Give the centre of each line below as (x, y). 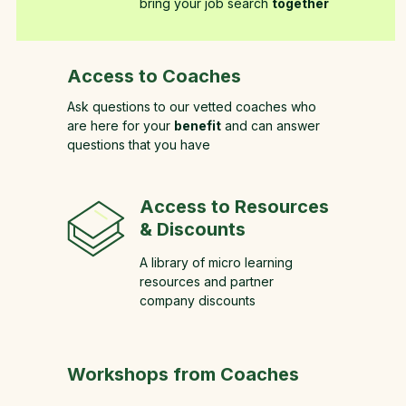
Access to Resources (234, 207)
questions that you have (139, 145)
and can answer (271, 126)
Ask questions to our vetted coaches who (192, 106)
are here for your (121, 126)
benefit (198, 126)
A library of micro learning (216, 262)
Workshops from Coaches (183, 374)
